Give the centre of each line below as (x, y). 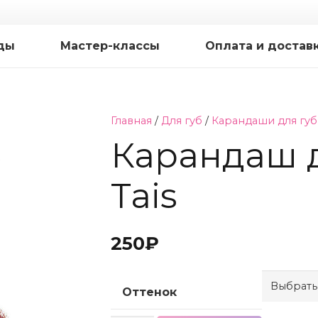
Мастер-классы (110, 46)
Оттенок (149, 292)
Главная (131, 121)
